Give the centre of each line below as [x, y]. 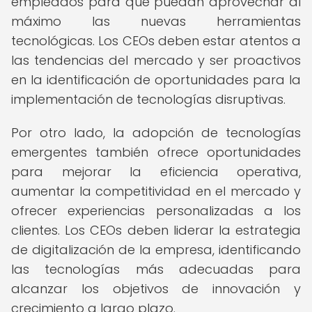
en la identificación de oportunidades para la [156, 80]
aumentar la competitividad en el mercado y [156, 191]
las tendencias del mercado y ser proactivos [156, 60]
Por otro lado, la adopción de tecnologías [156, 133]
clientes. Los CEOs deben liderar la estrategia [156, 230]
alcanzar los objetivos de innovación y [156, 289]
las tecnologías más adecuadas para [156, 269]
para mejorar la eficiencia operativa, [156, 172]
